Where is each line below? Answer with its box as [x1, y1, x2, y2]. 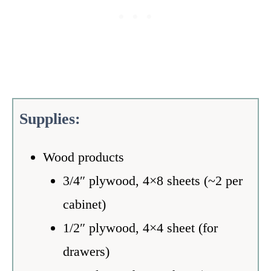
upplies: [28, 109, 80, 128]
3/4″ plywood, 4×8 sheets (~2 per [62, 172, 243, 188]
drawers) [62, 243, 109, 259]
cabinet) [62, 196, 106, 212]
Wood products [42, 149, 124, 165]
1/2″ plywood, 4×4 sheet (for [62, 220, 218, 235]
